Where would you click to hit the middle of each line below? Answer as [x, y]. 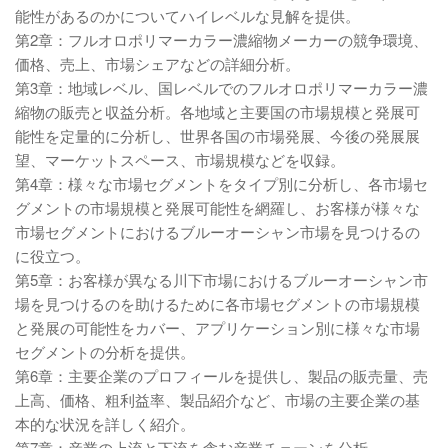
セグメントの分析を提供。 [105, 351]
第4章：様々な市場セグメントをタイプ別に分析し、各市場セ [221, 183]
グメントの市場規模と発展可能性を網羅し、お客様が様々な [217, 207]
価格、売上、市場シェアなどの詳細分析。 [157, 63]
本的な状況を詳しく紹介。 [105, 423]
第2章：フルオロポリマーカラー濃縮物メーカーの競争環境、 [221, 39]
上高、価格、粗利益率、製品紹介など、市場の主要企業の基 [217, 399]
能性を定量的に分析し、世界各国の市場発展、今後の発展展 [217, 135]
